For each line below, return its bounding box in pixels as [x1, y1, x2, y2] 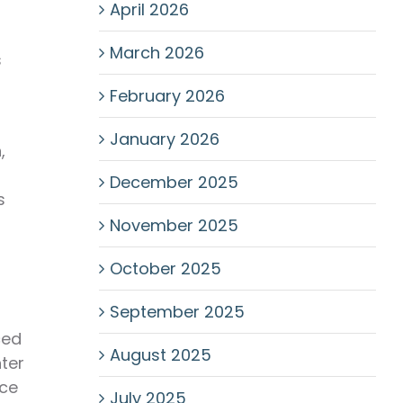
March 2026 [109, 41, 204, 64]
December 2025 [109, 171, 238, 193]
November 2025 [109, 214, 238, 237]
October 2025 [109, 257, 221, 280]
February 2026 [109, 85, 225, 107]
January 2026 [109, 128, 219, 150]
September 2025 [109, 300, 245, 323]
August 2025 [109, 344, 211, 366]
